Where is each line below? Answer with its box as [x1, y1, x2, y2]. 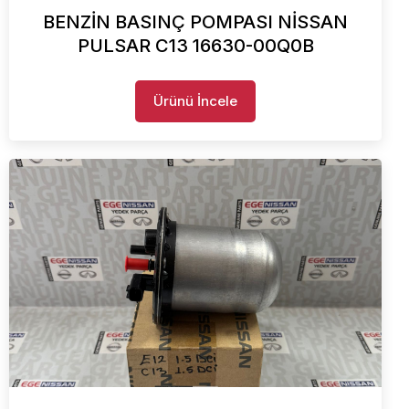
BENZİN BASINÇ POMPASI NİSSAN [43, 10, 348, 33]
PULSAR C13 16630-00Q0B [77, 34, 314, 57]
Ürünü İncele [153, 91, 237, 110]
